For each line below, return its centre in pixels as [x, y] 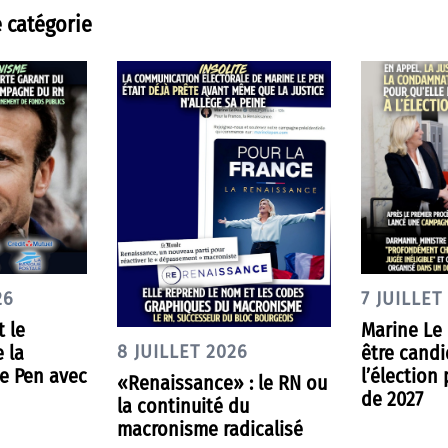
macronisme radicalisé [210, 429]
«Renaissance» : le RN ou [222, 383]
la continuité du [183, 406]
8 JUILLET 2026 [183, 352]
